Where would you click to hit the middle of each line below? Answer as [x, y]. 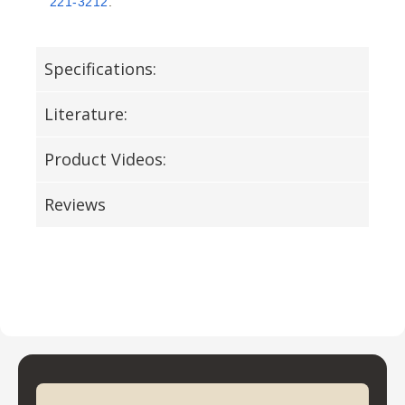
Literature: [86, 114]
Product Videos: [105, 160]
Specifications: [100, 69]
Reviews [75, 205]
